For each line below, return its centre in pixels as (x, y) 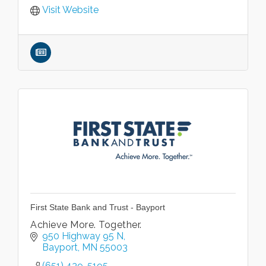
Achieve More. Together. (86, 225)
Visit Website (70, 10)
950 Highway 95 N (83, 236)
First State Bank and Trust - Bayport (98, 207)
